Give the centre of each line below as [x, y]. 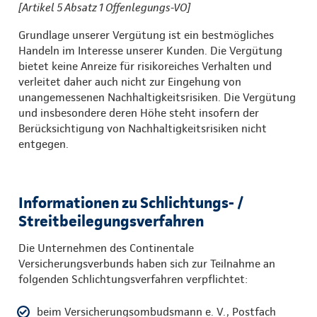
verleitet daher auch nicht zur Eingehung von [130, 81]
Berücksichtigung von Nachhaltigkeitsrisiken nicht [143, 128]
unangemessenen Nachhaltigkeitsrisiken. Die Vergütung [157, 97]
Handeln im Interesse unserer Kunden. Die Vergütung [150, 50]
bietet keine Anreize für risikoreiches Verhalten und [145, 66]
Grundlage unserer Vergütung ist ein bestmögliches [146, 35]
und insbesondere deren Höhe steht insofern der [139, 113]
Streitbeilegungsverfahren [111, 220]
